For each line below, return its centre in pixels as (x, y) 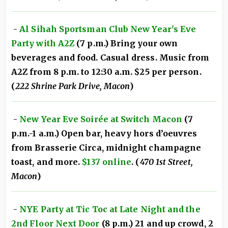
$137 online (107, 162)
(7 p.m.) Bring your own (126, 44)
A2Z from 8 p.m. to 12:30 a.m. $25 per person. (106, 72)
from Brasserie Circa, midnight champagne (106, 148)
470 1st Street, (166, 162)
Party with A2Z (43, 44)
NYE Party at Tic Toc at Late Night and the (110, 209)
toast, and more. (47, 162)
